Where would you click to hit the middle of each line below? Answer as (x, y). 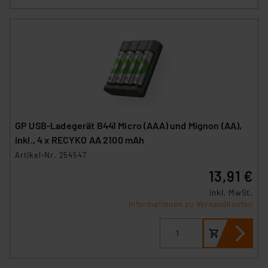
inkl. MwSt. (231, 192)
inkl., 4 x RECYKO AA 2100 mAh (80, 139)
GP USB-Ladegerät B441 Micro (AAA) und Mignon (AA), (129, 125)
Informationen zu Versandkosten (191, 204)
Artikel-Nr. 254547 (51, 155)
